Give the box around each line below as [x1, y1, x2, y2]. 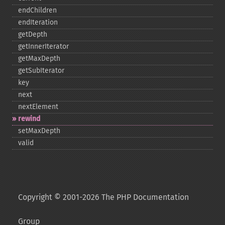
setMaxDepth [18, 127, 60, 135]
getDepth [18, 30, 47, 39]
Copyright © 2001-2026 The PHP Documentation [18, 192, 189, 202]
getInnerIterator [18, 42, 69, 51]
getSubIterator [18, 66, 64, 75]
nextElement [18, 102, 58, 111]
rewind [18, 115, 40, 123]
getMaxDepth [18, 54, 60, 63]
